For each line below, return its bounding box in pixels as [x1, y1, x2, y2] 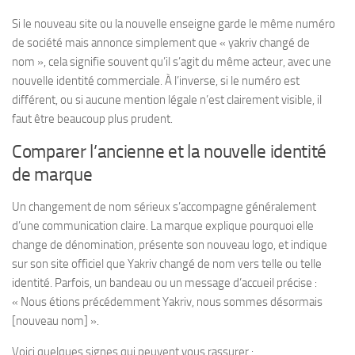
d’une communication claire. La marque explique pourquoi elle [12, 218, 314, 233]
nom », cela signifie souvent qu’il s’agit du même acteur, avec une [12, 54, 331, 69]
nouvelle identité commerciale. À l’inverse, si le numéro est [12, 73, 300, 88]
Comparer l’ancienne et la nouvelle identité [12, 140, 327, 162]
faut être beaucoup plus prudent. [12, 111, 173, 126]
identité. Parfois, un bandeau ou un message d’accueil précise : [12, 275, 317, 290]
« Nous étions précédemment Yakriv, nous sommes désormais [12, 294, 323, 309]
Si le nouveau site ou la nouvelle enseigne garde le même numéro [12, 16, 335, 31]
